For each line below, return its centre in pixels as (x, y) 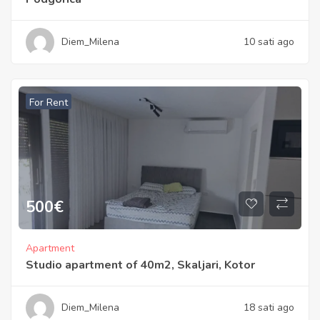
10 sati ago (269, 42)
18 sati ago (269, 307)
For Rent (49, 102)
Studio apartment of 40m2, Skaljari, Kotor (140, 265)
